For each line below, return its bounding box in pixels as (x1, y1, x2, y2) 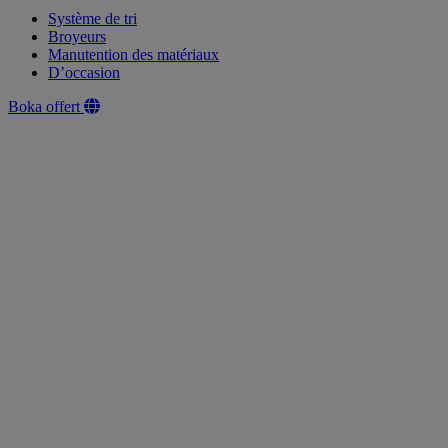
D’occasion (48, 63, 120, 81)
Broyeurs (48, 27, 106, 45)
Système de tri (48, 9, 137, 27)
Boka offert (8, 97, 84, 115)
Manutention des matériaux (48, 45, 219, 63)
